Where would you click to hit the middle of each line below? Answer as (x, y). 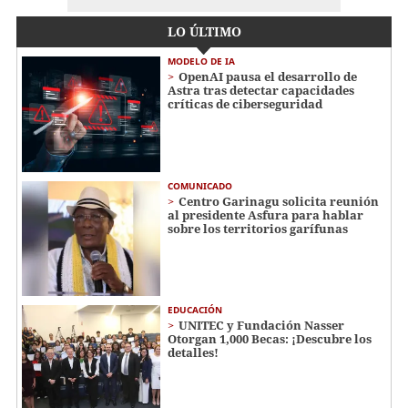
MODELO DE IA (201, 61)
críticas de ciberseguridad (245, 104)
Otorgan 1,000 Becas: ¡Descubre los (270, 339)
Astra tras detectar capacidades (261, 91)
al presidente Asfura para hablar (265, 214)
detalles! (193, 353)
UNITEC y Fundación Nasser (261, 326)
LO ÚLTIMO (204, 32)
